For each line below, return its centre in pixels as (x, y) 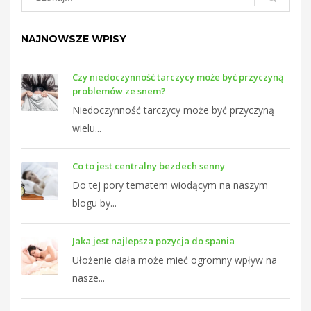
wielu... (87, 128)
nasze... (89, 278)
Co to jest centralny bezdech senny (149, 166)
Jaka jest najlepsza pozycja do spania (153, 241)
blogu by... (94, 203)
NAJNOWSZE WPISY (74, 39)
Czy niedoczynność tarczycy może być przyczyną (178, 77)
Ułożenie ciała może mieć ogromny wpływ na (175, 260)
